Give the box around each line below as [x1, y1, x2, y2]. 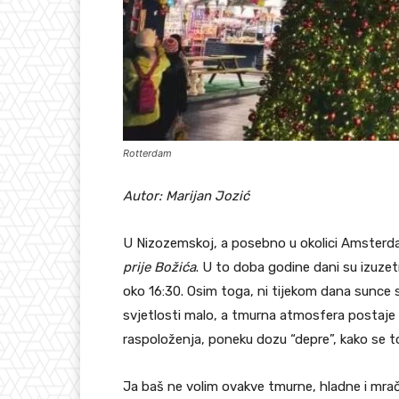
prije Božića [123, 259, 196, 276]
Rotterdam [123, 147, 172, 160]
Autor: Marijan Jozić [123, 188, 249, 205]
